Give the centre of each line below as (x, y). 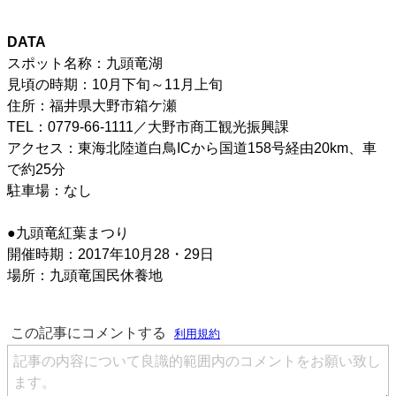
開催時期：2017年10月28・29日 (110, 255)
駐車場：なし (49, 191)
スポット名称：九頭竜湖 (85, 64)
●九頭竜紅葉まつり (68, 233)
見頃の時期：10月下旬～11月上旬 (115, 85)
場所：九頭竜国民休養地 (85, 276)
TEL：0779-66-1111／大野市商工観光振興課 (148, 127)
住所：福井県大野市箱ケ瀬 (92, 106)
